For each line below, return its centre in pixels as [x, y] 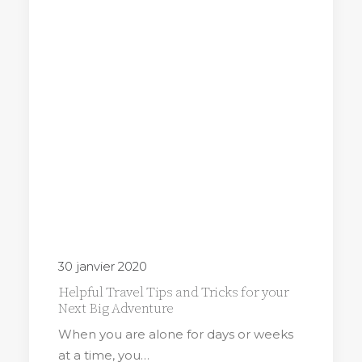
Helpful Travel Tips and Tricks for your [174, 293]
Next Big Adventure [116, 309]
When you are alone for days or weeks [176, 334]
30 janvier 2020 [103, 266]
